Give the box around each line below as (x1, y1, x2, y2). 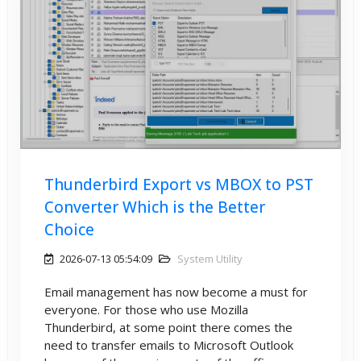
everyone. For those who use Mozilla (44, 301, 248, 318)
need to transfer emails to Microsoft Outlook (44, 337, 293, 354)
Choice (44, 219, 94, 241)
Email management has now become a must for (44, 284, 308, 301)
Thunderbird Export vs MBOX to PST (44, 174, 313, 196)
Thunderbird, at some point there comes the (44, 319, 293, 336)
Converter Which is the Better (44, 197, 265, 218)
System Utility (177, 251, 243, 267)
